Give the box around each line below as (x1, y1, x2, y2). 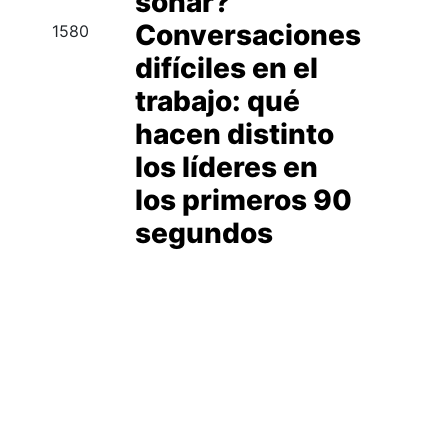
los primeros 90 (134, 183, 352, 217)
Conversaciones (134, 18, 361, 52)
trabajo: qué (134, 84, 300, 118)
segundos (134, 216, 273, 250)
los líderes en (134, 150, 318, 184)
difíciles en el (134, 51, 318, 85)
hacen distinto (134, 117, 334, 151)
